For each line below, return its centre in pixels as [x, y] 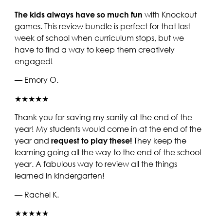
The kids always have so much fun [79, 14]
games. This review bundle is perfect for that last [102, 26]
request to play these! [91, 141]
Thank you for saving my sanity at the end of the [103, 118]
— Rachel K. [37, 194]
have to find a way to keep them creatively [95, 49]
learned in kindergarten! [60, 176]
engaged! [34, 61]
